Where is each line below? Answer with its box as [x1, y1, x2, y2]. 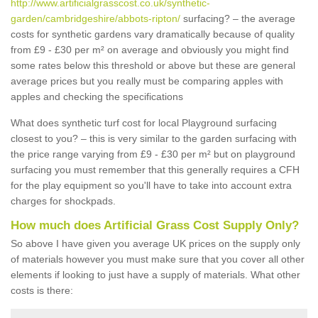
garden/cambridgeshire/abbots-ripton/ [11, 13, 180, 24]
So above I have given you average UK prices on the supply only [11, 238, 300, 249]
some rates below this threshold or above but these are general [11, 60, 295, 71]
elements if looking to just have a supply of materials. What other [11, 269, 300, 280]
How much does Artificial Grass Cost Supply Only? [11, 219, 299, 232]
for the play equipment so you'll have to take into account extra [11, 180, 292, 191]
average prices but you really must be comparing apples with [11, 75, 283, 87]
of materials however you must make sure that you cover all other [11, 253, 305, 265]
